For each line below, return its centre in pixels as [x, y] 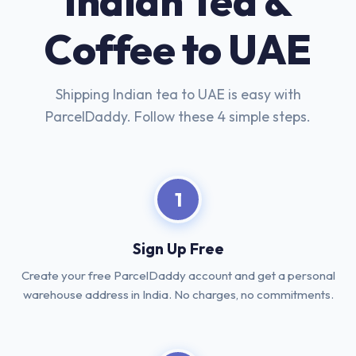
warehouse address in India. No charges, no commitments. [178, 294]
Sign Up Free [178, 249]
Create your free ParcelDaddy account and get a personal [178, 275]
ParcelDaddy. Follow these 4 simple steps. [178, 116]
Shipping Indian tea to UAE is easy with [178, 94]
